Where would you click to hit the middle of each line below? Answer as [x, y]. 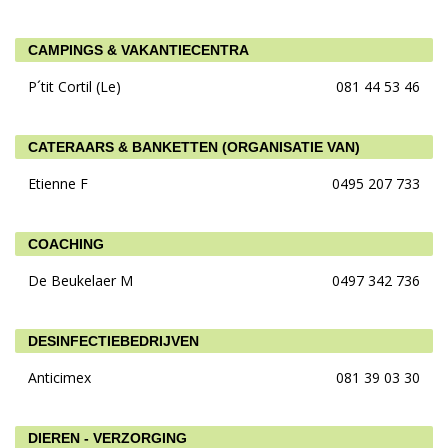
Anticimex [59, 377]
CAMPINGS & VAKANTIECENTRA [138, 49]
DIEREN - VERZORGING [107, 437]
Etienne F [58, 183]
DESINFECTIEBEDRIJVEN [113, 340]
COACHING [66, 243]
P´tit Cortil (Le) [74, 86]
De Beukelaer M [80, 280]
